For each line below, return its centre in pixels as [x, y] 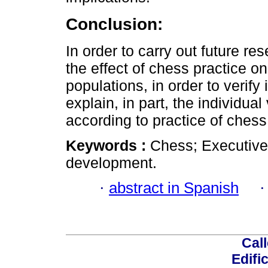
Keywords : [108, 145]
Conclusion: [114, 24]
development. [111, 162]
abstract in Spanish [174, 188]
